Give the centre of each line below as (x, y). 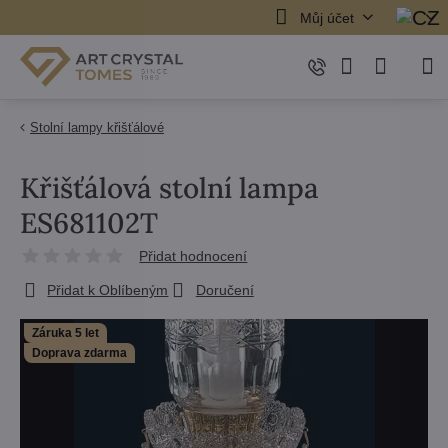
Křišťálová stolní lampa (169, 188)
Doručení (224, 290)
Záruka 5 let (65, 333)
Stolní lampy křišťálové (97, 127)
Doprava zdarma (79, 353)
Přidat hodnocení (193, 256)
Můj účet (326, 17)
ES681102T (89, 223)
